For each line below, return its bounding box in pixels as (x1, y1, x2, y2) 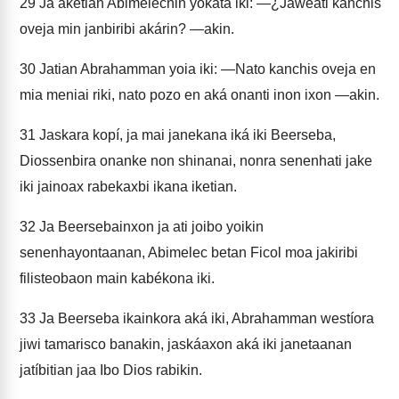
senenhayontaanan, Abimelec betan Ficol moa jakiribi (20, 245, 358, 260)
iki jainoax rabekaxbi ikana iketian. (20, 179, 237, 194)
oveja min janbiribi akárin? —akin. (20, 21, 234, 37)
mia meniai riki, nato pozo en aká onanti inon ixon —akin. (20, 87, 379, 102)
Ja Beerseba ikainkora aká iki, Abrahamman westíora (36, 311, 374, 326)
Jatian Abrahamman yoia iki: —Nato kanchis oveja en (36, 61, 376, 77)
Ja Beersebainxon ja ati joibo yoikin (36, 219, 264, 234)
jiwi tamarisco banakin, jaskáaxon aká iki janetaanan (20, 337, 352, 352)
